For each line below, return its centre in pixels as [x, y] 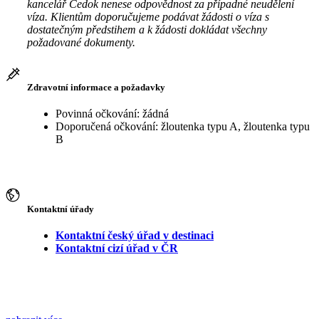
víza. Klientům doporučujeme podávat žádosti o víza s [148, 16]
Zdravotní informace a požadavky [96, 88]
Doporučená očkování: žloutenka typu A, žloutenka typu [183, 127]
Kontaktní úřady [61, 209]
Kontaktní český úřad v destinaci [135, 235]
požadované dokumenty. [81, 42]
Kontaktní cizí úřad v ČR [117, 248]
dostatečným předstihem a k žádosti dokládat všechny [147, 29]
